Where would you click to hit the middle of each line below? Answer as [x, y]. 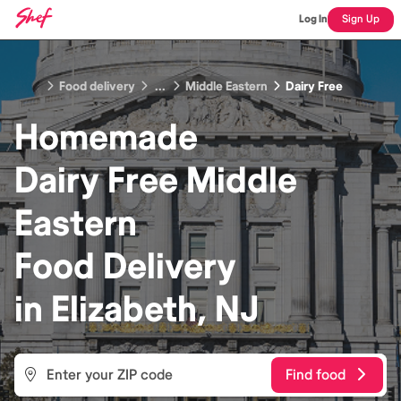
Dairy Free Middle [156, 181]
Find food [316, 375]
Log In [313, 19]
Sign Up [361, 19]
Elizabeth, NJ [155, 310]
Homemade [106, 138]
